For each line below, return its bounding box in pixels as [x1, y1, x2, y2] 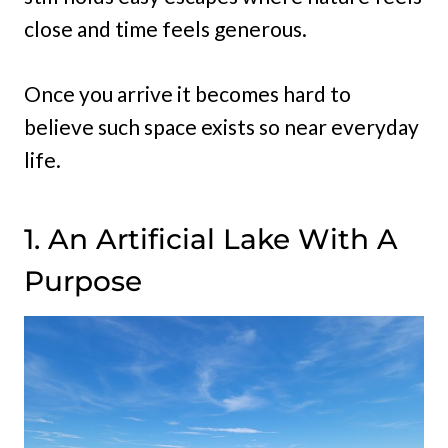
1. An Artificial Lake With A [24, 222, 398, 257]
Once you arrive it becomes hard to [24, 81, 351, 107]
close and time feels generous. [24, 16, 307, 42]
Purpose [24, 264, 142, 299]
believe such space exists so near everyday [24, 114, 419, 140]
